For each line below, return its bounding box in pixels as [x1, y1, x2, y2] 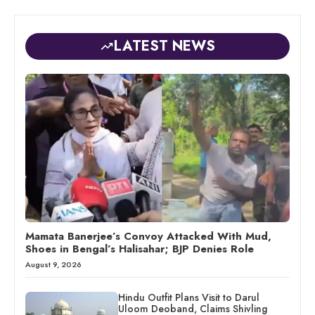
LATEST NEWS [114, 35, 215, 56]
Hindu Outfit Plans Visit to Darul [117, 290, 259, 305]
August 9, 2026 [25, 259, 82, 271]
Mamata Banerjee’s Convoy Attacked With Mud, [25, 229, 271, 245]
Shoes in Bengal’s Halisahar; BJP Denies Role [25, 241, 254, 257]
